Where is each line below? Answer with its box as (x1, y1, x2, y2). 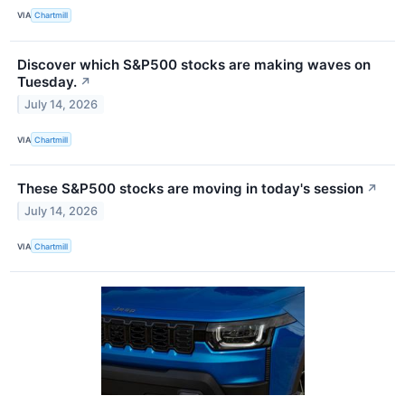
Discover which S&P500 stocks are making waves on (17, 55, 371, 73)
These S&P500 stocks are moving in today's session (17, 180, 363, 198)
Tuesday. (17, 72, 77, 90)
